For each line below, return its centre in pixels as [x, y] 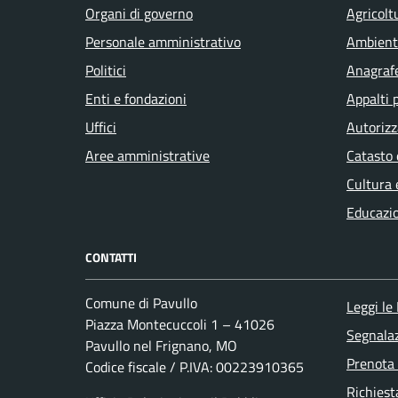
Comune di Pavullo [141, 303]
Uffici [101, 127]
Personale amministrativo [163, 41]
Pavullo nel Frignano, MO [161, 346]
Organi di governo [139, 13]
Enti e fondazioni [136, 98]
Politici [106, 70]
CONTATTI [111, 257]
